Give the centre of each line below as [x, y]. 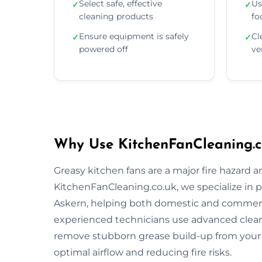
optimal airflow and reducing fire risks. [143, 252]
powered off [104, 49]
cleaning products [116, 16]
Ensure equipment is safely [134, 36]
